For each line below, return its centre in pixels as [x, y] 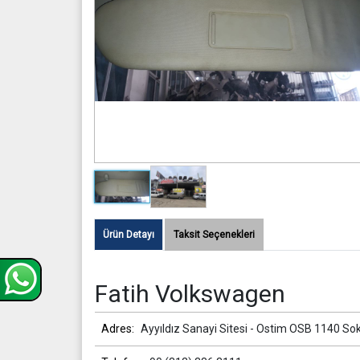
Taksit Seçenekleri [214, 235]
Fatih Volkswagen [190, 294]
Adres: [119, 329]
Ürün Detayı [129, 235]
